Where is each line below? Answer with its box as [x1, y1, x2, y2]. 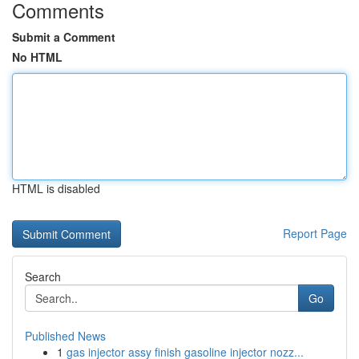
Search [25, 268, 61, 284]
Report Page [283, 225, 347, 241]
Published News [25, 328, 106, 344]
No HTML [12, 49, 63, 65]
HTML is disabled [12, 180, 100, 196]
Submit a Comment [12, 29, 115, 45]
